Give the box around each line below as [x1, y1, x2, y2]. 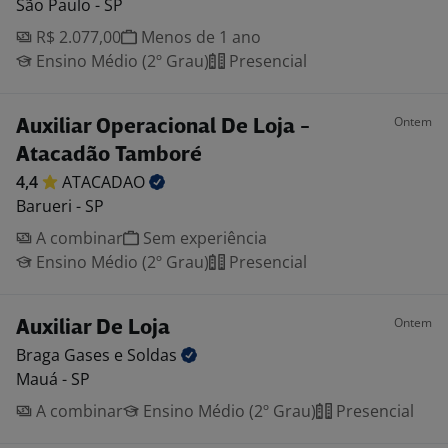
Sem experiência [139, 227, 267, 249]
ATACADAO [62, 171, 149, 193]
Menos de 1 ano [137, 26, 261, 48]
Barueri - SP [16, 195, 104, 217]
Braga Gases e [16, 344, 127, 366]
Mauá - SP [16, 368, 90, 390]
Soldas [127, 344, 181, 366]
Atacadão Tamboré [16, 145, 202, 166]
